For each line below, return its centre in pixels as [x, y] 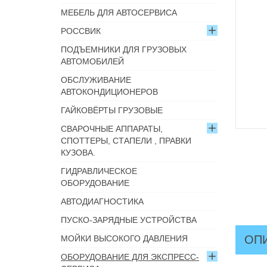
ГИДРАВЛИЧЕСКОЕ [99, 171]
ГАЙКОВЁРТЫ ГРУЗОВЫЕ [112, 110]
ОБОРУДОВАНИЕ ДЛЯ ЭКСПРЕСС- [130, 257]
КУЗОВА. [78, 153]
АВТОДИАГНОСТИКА [102, 201]
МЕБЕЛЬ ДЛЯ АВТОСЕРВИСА [119, 13]
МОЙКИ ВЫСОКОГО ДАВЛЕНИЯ [124, 238]
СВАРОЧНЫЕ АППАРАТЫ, [112, 129]
